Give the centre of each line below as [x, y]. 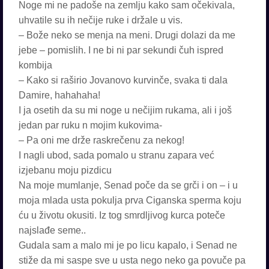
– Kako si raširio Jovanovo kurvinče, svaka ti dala [123, 80]
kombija [35, 65]
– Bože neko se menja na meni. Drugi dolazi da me [127, 35]
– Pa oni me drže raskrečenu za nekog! [101, 140]
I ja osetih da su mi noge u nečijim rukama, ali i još [125, 110]
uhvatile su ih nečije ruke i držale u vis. [101, 20]
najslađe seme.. [52, 230]
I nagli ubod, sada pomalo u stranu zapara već [116, 155]
